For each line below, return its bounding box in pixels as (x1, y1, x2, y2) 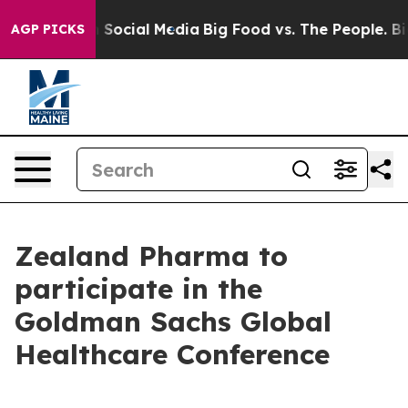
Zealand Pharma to (15, 239, 288, 273)
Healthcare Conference (15, 337, 330, 372)
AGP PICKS (11, 21, 85, 37)
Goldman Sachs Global (15, 304, 331, 339)
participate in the (15, 271, 262, 306)
